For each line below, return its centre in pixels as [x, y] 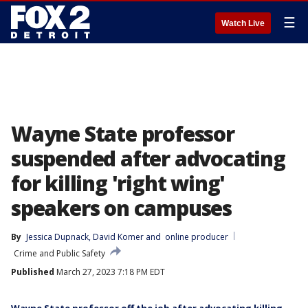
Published [33, 272]
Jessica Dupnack [57, 237]
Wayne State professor [123, 134]
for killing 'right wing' [118, 183]
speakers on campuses [121, 208]
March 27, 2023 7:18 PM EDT [110, 272]
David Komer [118, 237]
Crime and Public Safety [59, 253]
